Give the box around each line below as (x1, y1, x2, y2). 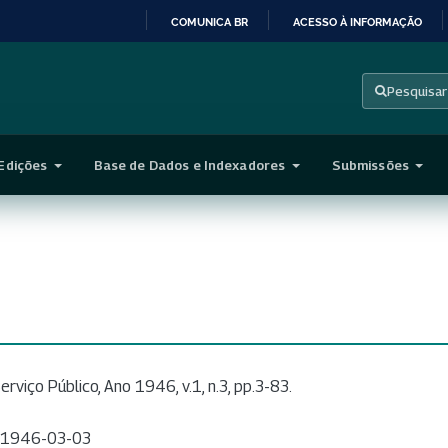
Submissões (331, 156, 413, 173)
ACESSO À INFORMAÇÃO (293, 14, 422, 29)
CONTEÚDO (223, 129, 286, 143)
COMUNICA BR (171, 14, 248, 29)
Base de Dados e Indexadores (93, 156, 289, 173)
